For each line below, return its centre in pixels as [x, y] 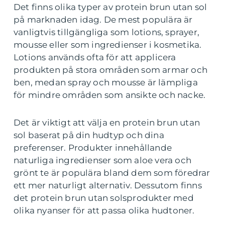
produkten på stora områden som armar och [111, 70]
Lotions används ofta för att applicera [95, 57]
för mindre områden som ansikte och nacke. [110, 95]
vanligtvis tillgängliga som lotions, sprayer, [107, 32]
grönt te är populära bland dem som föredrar [112, 173]
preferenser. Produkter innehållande [93, 147]
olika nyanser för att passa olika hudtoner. [104, 210]
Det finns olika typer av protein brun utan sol [110, 7]
